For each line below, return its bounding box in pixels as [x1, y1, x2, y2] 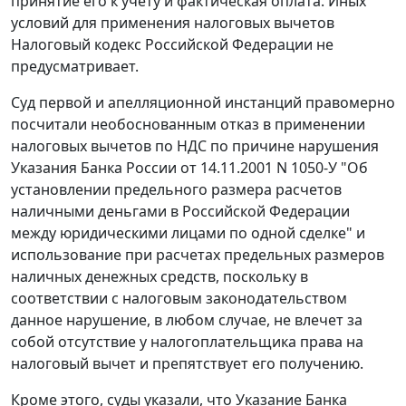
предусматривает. [11, 56, 139, 77]
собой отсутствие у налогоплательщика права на [11, 332, 363, 353]
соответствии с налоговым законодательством [11, 288, 347, 309]
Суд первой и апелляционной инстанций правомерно [11, 92, 395, 113]
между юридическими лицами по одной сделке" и [11, 223, 365, 244]
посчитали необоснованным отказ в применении [11, 114, 365, 135]
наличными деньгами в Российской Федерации [11, 201, 350, 222]
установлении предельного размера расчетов [11, 179, 342, 200]
